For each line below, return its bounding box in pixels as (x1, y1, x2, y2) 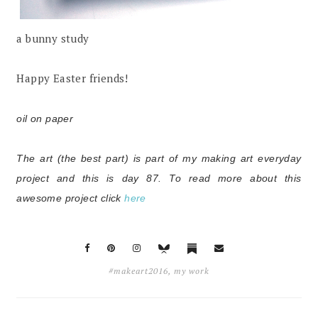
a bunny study (16, 31, 89, 46)
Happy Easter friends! (16, 71, 128, 86)
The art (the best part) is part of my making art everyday (16, 153, 302, 165)
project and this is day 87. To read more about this (16, 172, 302, 185)
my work (173, 265, 209, 276)
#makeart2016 (108, 265, 168, 276)
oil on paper (16, 113, 74, 125)
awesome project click (16, 192, 125, 204)
